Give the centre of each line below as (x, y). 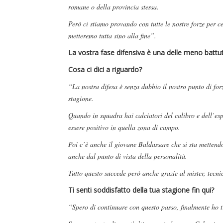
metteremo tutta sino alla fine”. (112, 36)
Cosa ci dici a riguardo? (105, 70)
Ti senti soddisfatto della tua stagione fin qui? (141, 190)
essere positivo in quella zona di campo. (124, 127)
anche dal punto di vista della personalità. (128, 156)
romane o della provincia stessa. (113, 7)
